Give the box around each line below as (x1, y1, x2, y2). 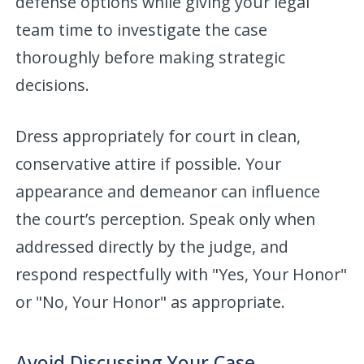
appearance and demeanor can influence (15, 180, 321, 202)
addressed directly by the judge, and (15, 235, 289, 258)
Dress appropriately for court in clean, (15, 124, 301, 147)
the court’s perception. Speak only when (15, 207, 316, 230)
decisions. (15, 73, 90, 96)
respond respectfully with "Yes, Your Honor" (15, 262, 348, 285)
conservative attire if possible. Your (15, 152, 282, 175)
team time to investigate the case (15, 18, 268, 41)
